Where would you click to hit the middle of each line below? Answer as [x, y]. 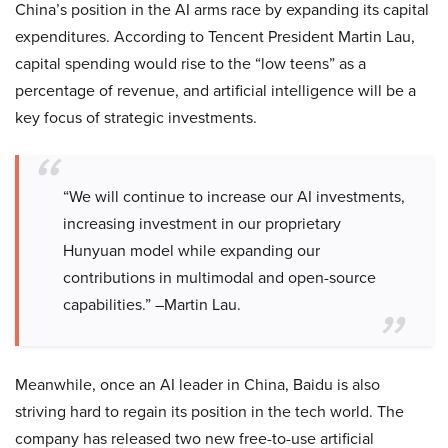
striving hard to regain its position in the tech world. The [209, 411]
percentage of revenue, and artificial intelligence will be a [215, 90]
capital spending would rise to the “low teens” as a [190, 63]
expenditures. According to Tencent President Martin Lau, [215, 36]
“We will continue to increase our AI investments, [234, 196]
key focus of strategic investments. [136, 117]
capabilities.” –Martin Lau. [152, 304]
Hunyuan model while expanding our [191, 250]
